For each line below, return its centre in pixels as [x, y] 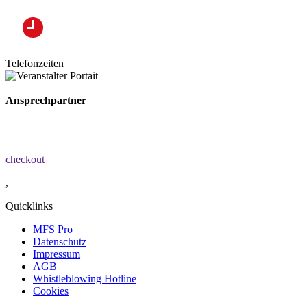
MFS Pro [53, 229]
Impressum [57, 254]
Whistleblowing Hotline [85, 278]
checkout [25, 159]
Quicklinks [29, 206]
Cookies [51, 291]
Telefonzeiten [35, 63]
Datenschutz [60, 241]
